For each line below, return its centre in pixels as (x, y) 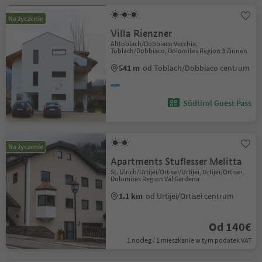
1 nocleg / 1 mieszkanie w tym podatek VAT (189, 240)
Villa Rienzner (142, 34)
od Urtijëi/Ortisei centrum (190, 196)
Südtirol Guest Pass (217, 103)
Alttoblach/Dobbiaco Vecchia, (154, 44)
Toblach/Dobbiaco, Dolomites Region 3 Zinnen (179, 51)
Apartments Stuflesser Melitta (177, 162)
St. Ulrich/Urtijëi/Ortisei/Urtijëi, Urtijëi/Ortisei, (177, 172)
